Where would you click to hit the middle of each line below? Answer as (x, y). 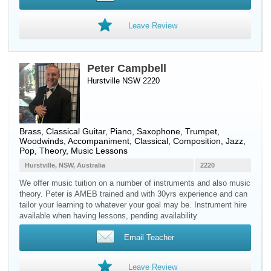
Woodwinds (41, 141)
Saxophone (158, 131)
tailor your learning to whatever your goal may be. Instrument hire (133, 205)
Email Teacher (149, 237)
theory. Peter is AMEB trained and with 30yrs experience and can (133, 194)
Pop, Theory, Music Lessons (73, 151)
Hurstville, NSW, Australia (65, 165)
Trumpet (201, 131)
